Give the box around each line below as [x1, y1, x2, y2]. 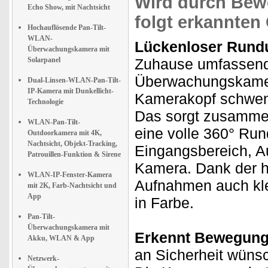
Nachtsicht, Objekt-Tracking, [28, 139, 117, 148]
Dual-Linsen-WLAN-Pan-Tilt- [28, 76, 121, 84]
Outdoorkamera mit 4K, [28, 129, 102, 137]
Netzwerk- [28, 254, 59, 263]
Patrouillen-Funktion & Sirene [28, 150, 121, 159]
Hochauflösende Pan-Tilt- [28, 23, 106, 32]
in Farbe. [135, 194, 194, 211]
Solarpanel [28, 56, 60, 64]
